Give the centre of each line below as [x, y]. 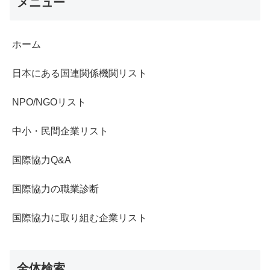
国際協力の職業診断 [55, 189]
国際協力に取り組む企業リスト [80, 218]
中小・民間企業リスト [60, 131]
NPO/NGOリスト [49, 102]
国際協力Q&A [42, 160]
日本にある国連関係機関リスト [80, 74]
